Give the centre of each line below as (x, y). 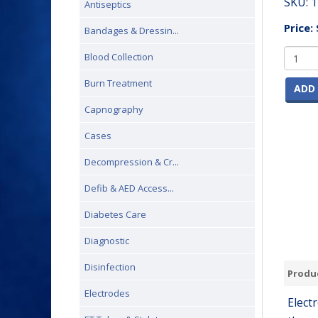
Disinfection (110, 267)
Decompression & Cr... (132, 162)
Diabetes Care (115, 214)
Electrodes (107, 293)
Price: (300, 28)
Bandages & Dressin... (132, 31)
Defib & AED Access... (129, 188)
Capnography (114, 109)
